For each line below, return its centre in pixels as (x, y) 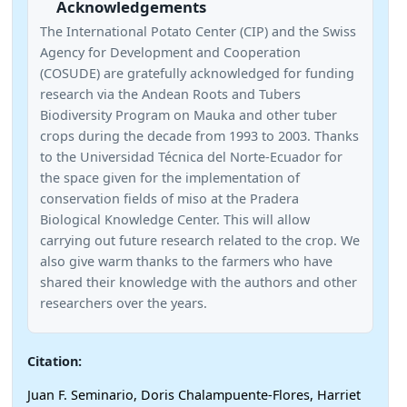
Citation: (55, 361)
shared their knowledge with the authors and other (198, 283)
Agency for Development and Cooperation (170, 53)
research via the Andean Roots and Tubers (170, 94)
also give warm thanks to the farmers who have (186, 262)
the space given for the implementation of (169, 178)
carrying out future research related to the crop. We (199, 241)
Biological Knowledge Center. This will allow (174, 220)
